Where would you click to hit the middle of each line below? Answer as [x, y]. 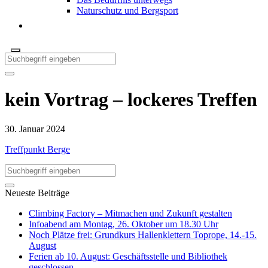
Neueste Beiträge [37, 193]
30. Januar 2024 [35, 129]
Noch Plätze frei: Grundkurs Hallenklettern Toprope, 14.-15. [143, 234]
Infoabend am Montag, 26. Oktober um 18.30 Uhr [124, 224]
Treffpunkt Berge [37, 149]
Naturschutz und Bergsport [127, 10]
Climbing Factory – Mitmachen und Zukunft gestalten [130, 213]
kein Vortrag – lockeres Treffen [131, 100]
